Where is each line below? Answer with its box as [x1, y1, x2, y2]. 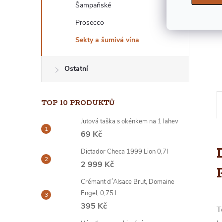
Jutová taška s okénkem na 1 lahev [81, 117, 178, 126]
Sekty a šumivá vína [75, 35, 139, 45]
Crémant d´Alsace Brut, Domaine [81, 177, 174, 186]
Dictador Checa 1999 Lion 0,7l [81, 147, 168, 156]
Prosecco [75, 18, 104, 27]
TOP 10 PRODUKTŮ [41, 99, 114, 108]
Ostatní [64, 64, 88, 73]
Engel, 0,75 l [81, 189, 116, 198]
